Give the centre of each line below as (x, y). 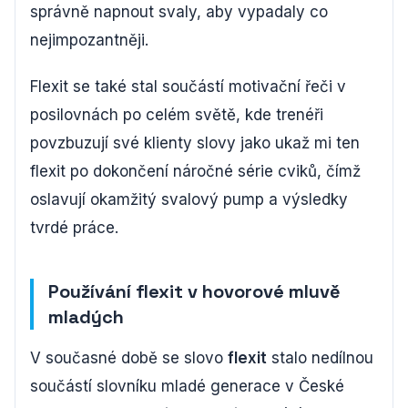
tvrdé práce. (74, 227)
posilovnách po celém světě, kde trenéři (177, 114)
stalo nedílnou (320, 357)
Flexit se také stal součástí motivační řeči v (188, 86)
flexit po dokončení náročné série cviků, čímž (195, 171)
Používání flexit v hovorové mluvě (194, 291)
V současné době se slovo (129, 357)
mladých (86, 316)
